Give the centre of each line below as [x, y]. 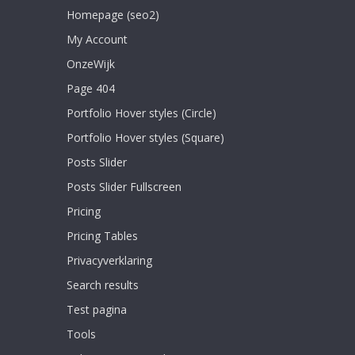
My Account [97, 40]
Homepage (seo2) [113, 15]
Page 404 [91, 89]
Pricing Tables [102, 236]
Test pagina [97, 310]
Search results [103, 285]
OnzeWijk [91, 64]
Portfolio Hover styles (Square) [145, 138]
